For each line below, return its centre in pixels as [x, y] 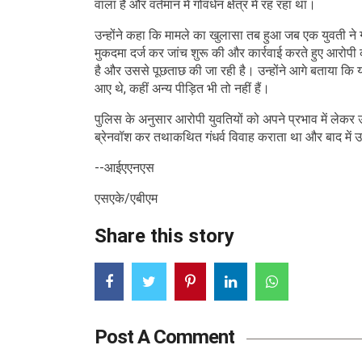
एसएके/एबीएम [126, 198]
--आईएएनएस [124, 168]
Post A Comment [164, 337]
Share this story [164, 236]
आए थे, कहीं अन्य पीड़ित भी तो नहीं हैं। [182, 88]
